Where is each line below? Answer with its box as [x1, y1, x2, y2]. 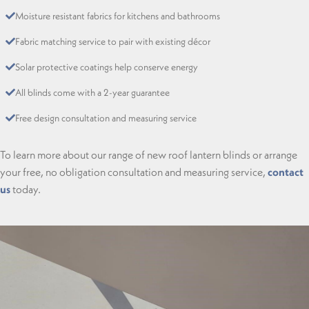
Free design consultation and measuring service [15, 112, 197, 124]
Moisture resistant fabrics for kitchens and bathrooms [15, 10, 220, 22]
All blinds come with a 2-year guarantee [15, 86, 170, 99]
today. [10, 182, 41, 196]
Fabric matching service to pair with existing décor [15, 35, 210, 48]
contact [268, 165, 303, 179]
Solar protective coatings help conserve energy [15, 61, 198, 73]
